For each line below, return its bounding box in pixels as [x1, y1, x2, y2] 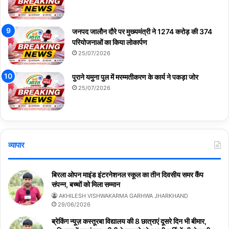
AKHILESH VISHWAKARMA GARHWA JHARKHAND [59, 192, 188, 200]
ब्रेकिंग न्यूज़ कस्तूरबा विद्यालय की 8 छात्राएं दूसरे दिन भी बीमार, [52, 217, 207, 226]
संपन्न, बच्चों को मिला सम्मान [52, 180, 120, 189]
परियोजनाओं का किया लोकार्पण [72, 38, 147, 47]
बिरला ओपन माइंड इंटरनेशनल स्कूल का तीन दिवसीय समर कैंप [52, 170, 203, 179]
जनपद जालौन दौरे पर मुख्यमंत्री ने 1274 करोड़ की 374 [72, 27, 212, 36]
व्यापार [8, 140, 25, 150]
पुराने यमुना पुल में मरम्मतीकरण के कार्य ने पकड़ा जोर [72, 73, 198, 82]
